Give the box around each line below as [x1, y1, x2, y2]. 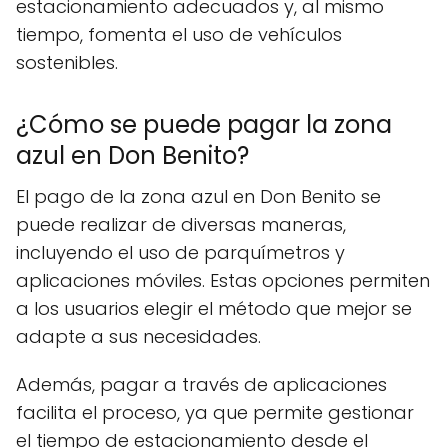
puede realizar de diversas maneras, [16, 212, 346, 237]
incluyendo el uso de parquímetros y [16, 240, 345, 265]
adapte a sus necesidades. [16, 324, 261, 349]
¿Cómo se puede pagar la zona [16, 108, 392, 141]
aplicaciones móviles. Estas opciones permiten [16, 268, 430, 293]
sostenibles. [16, 50, 118, 75]
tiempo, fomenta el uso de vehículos [16, 22, 342, 47]
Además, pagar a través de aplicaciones [16, 372, 387, 397]
